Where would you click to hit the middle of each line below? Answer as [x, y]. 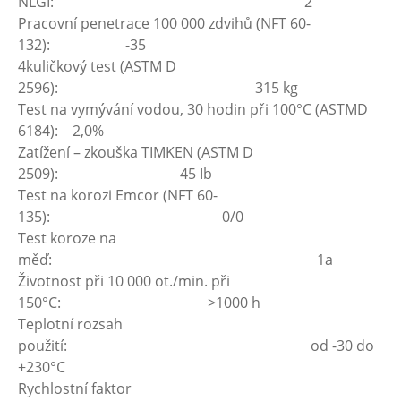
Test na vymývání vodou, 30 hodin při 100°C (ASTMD [193, 109]
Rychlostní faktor [75, 388]
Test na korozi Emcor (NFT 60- [118, 195]
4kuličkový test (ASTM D [97, 66]
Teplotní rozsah [70, 324]
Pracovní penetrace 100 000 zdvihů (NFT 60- [164, 23]
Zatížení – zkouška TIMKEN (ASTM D [136, 152]
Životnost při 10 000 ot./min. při [124, 281]
